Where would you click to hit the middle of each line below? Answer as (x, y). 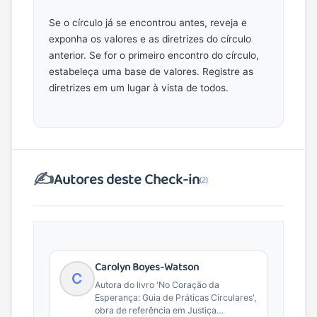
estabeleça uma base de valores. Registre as (151, 71)
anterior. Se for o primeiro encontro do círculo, (154, 55)
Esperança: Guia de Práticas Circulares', (175, 298)
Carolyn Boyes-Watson (146, 267)
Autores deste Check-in (127, 180)
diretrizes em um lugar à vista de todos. (138, 87)
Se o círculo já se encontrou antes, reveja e (148, 22)
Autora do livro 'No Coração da (157, 285)
